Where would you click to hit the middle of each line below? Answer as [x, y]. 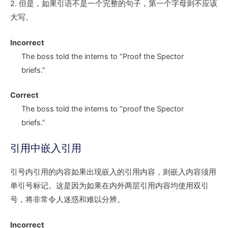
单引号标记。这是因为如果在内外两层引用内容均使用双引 [109, 186]
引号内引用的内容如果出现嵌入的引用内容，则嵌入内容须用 [113, 172]
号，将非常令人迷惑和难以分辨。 [67, 199]
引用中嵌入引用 [46, 148]
